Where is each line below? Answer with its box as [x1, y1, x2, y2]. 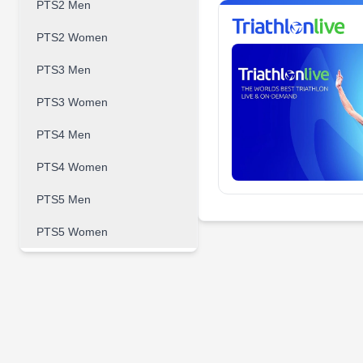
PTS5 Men [36, 193, 91, 206]
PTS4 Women [36, 160, 108, 173]
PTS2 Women [36, 31, 108, 44]
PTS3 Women [36, 96, 108, 109]
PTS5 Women [36, 225, 108, 238]
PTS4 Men [36, 128, 91, 141]
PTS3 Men [36, 63, 91, 76]
